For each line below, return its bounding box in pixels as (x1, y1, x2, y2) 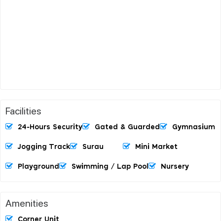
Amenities (5, 196, 48, 209)
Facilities (5, 104, 41, 117)
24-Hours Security (18, 123, 82, 131)
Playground (18, 163, 59, 170)
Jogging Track (18, 143, 70, 150)
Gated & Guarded (95, 123, 160, 131)
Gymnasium (172, 123, 215, 131)
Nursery (161, 163, 189, 170)
